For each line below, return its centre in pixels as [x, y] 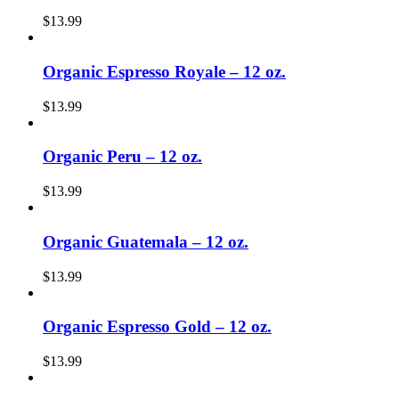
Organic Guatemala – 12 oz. [146, 241]
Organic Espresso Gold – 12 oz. [157, 327]
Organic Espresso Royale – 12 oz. [164, 71]
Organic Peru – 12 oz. [122, 157]
